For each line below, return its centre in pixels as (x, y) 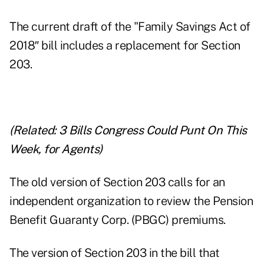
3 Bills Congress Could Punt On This (153, 131)
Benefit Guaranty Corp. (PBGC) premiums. (118, 220)
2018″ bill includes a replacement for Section (125, 46)
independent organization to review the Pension (131, 201)
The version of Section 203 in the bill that (115, 253)
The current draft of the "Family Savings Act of (130, 27)
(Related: (33, 131)
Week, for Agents (54, 149)
